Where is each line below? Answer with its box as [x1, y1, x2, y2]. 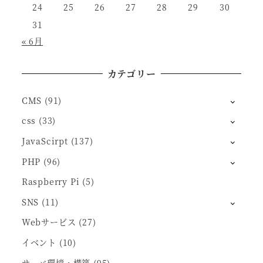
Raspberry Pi [21, 176, 80, 188]
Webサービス [21, 216, 76, 228]
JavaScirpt [21, 134, 68, 147]
